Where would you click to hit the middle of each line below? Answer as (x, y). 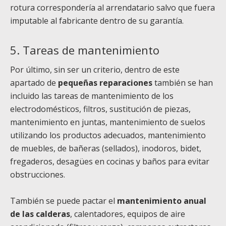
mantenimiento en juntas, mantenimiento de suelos (108, 122)
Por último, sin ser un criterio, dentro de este (95, 70)
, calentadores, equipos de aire (128, 214)
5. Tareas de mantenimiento (85, 50)
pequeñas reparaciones (106, 83)
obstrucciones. (38, 175)
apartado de (34, 83)
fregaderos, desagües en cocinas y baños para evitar (110, 162)
